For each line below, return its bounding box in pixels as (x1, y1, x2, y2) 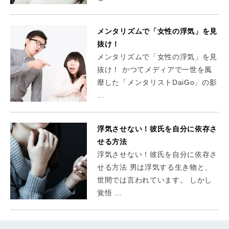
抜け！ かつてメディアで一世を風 (97, 65, 213, 74)
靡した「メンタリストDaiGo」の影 (97, 78, 217, 86)
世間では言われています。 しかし (97, 175, 213, 184)
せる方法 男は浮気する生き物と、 (97, 163, 213, 171)
